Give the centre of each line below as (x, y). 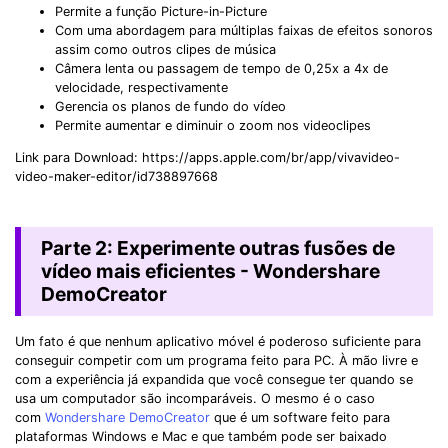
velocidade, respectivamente (141, 88)
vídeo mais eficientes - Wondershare (210, 271)
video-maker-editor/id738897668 (116, 176)
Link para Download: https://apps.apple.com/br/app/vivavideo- (207, 157)
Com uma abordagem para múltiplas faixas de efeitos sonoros (244, 31)
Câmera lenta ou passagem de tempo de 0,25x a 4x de (221, 69)
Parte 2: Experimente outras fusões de (217, 248)
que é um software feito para (302, 417)
